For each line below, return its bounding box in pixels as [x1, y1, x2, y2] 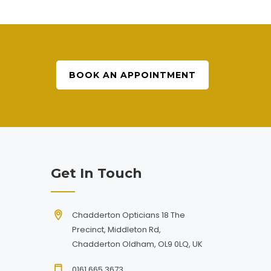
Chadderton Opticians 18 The [71, 209, 185, 221]
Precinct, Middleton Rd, [71, 223, 161, 235]
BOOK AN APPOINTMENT [69, 69, 196, 80]
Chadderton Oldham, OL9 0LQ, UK [71, 238, 203, 250]
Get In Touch [50, 165, 142, 181]
